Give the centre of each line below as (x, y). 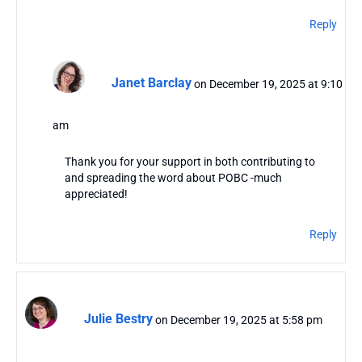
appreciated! (96, 194)
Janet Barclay (151, 83)
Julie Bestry (118, 319)
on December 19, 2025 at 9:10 (268, 84)
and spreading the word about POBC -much (173, 177)
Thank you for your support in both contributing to (189, 161)
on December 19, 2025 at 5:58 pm (239, 320)
